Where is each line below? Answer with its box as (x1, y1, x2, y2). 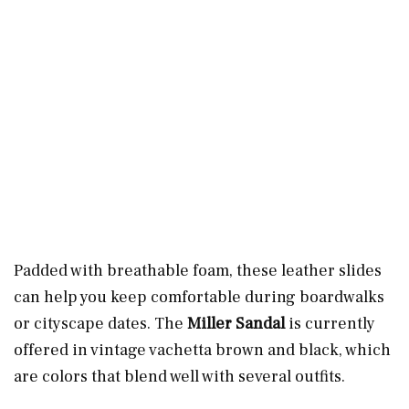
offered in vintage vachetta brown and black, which (14, 339, 391, 361)
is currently (288, 312, 375, 334)
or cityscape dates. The (14, 312, 187, 334)
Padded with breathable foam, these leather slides (14, 259, 382, 281)
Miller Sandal (187, 312, 288, 334)
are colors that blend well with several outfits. (14, 365, 349, 387)
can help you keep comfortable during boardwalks (14, 286, 384, 308)
